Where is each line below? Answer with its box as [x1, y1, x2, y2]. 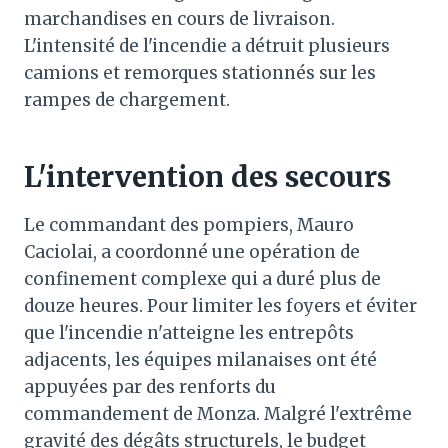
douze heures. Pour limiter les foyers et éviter [24, 294, 417, 317]
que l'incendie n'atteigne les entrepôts [24, 321, 354, 344]
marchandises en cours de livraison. [24, 7, 335, 30]
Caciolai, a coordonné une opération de [24, 240, 360, 263]
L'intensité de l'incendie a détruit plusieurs [24, 34, 390, 57]
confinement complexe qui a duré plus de [24, 267, 381, 290]
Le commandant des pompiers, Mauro [24, 213, 354, 236]
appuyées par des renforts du [24, 375, 276, 398]
